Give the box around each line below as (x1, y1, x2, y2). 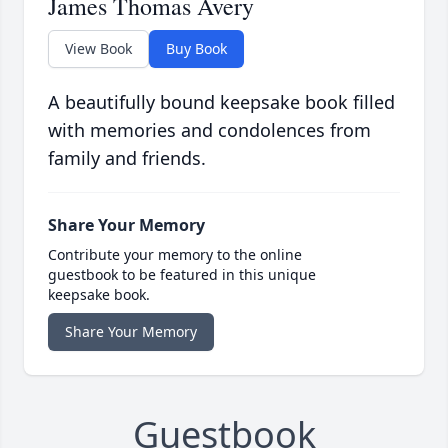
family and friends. (48, 146, 206, 171)
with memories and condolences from (48, 118, 371, 143)
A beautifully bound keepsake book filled (48, 90, 395, 115)
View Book (65, 39, 132, 59)
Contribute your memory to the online (48, 245, 302, 265)
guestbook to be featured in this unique (48, 265, 316, 285)
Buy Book (166, 39, 227, 59)
